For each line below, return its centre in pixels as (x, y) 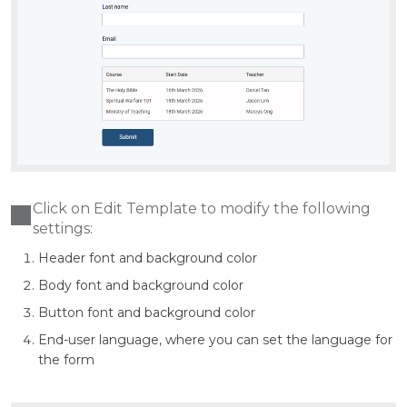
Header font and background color (148, 258)
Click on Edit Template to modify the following (202, 209)
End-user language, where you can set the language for (215, 340)
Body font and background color (141, 286)
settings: (63, 229)
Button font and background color (147, 313)
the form (66, 360)
